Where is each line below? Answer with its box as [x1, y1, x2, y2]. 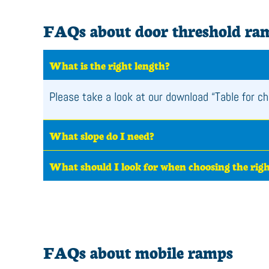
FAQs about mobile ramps [43, 240, 233, 263]
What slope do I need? [49, 127, 154, 143]
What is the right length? [49, 57, 169, 73]
